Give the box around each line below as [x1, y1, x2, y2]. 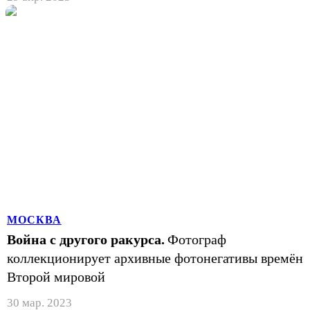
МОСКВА [7, 213, 62, 226]
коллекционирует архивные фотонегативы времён [7, 250, 303, 266]
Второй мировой [7, 268, 105, 284]
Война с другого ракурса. [7, 231, 165, 247]
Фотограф [167, 231, 226, 247]
